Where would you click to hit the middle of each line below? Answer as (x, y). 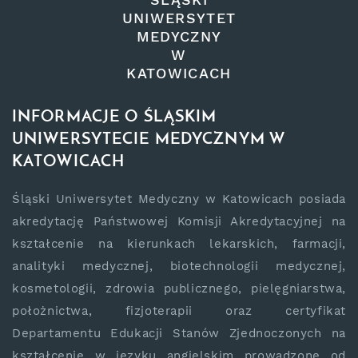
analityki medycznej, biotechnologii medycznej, (179, 266)
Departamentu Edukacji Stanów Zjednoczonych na (179, 333)
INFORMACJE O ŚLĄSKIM (115, 117)
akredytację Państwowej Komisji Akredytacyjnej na (179, 221)
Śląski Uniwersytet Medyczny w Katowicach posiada (179, 199)
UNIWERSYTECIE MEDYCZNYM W (148, 139)
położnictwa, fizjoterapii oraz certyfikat (179, 310)
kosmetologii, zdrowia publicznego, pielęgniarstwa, (179, 288)
